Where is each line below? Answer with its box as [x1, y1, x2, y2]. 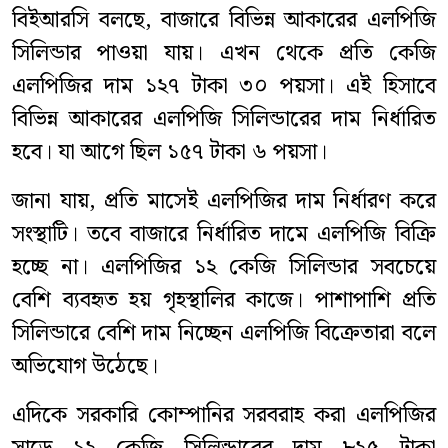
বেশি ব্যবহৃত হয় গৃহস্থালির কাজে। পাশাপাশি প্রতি [12, 283, 436, 319]
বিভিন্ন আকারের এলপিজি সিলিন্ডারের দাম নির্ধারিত [12, 102, 436, 138]
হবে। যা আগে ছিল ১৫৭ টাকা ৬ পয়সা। [12, 135, 327, 171]
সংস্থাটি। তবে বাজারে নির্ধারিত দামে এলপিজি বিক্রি [12, 217, 436, 253]
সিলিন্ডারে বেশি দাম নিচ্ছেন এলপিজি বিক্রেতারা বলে [12, 316, 436, 352]
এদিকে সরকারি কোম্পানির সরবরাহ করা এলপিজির [12, 398, 436, 434]
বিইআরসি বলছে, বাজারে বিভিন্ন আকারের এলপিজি [12, 3, 436, 39]
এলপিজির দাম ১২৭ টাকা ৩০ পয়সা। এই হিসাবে [12, 69, 436, 105]
